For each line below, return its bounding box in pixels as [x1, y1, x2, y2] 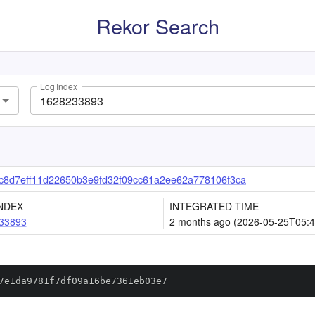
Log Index [40, 80, 77, 93]
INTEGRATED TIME [169, 199, 259, 213]
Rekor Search [96, 11, 219, 40]
